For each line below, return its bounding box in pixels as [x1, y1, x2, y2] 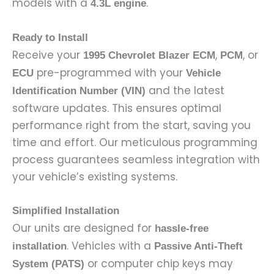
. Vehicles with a [67, 239, 154, 254]
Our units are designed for [12, 221, 155, 236]
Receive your [12, 48, 83, 63]
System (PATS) [12, 258, 84, 270]
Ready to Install [12, 32, 88, 44]
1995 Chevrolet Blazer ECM [83, 50, 215, 62]
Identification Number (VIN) [12, 85, 146, 97]
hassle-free [155, 223, 209, 235]
